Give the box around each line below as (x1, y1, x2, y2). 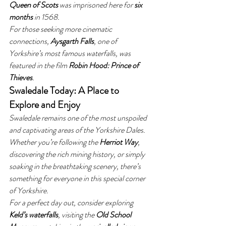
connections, (9, 35, 50, 47)
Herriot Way (99, 136, 138, 148)
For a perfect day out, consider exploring (9, 197, 135, 208)
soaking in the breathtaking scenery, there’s (9, 160, 142, 172)
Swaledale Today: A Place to (9, 83, 121, 98)
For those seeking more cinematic (9, 23, 114, 35)
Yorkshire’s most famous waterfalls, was (9, 47, 132, 59)
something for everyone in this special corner (9, 173, 147, 184)
